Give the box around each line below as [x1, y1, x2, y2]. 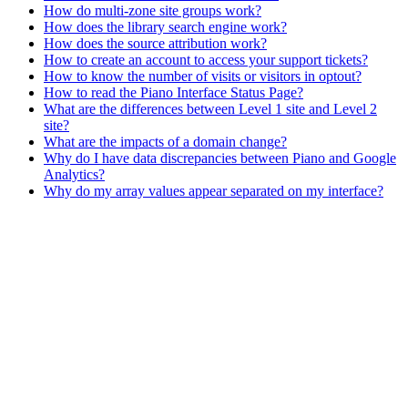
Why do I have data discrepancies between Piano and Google [44, 149, 396, 166]
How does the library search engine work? [44, 18, 287, 35]
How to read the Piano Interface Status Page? [44, 84, 303, 100]
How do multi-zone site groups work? [44, 2, 261, 18]
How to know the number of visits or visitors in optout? [44, 67, 362, 84]
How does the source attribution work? [44, 35, 267, 51]
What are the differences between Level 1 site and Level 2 [44, 100, 377, 117]
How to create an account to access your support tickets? [44, 51, 368, 67]
